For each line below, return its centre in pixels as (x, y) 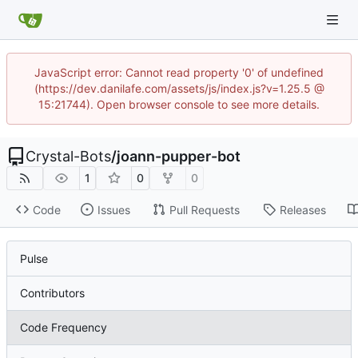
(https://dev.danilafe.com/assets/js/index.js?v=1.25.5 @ (179, 88)
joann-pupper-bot (179, 156)
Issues (113, 209)
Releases (302, 209)
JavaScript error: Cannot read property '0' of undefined (179, 72)
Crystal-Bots (68, 156)
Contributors (52, 293)
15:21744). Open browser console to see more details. (179, 104)
